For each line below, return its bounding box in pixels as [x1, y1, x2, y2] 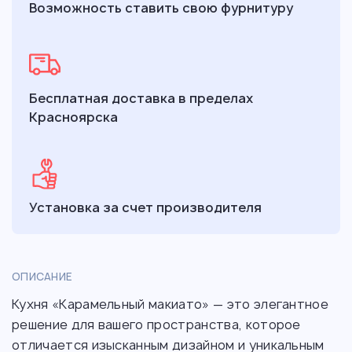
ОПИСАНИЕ [12, 269, 73, 284]
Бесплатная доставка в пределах [29, 90, 253, 107]
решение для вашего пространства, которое [12, 316, 301, 333]
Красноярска [29, 108, 118, 126]
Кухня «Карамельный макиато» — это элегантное [12, 295, 329, 313]
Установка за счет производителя [29, 199, 262, 216]
